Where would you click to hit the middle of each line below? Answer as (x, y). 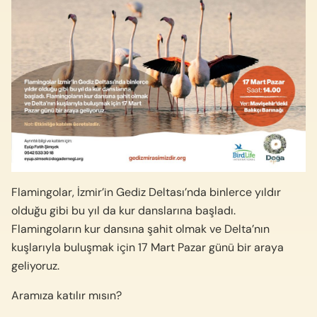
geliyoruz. (35, 265)
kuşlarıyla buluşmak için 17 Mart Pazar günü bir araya (148, 247)
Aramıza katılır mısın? (67, 295)
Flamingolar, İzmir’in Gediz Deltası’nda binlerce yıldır (146, 192)
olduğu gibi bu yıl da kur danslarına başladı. (123, 210)
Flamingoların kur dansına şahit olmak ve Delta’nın (140, 229)
